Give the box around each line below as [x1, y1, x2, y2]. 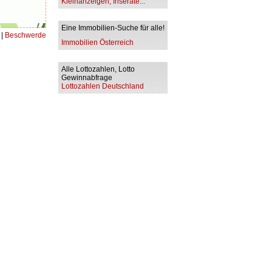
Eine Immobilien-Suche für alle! [61, 24, 165, 32]
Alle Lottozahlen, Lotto [61, 65, 135, 73]
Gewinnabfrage [61, 73, 114, 82]
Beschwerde [5, 31, 46, 39]
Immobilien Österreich [61, 38, 134, 47]
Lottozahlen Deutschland [61, 82, 144, 90]
